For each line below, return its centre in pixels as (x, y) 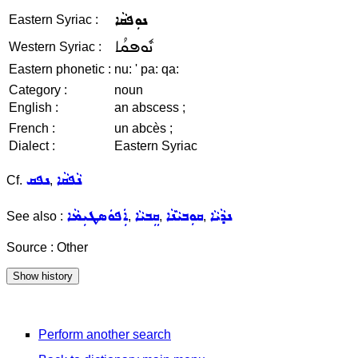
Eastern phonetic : (60, 69)
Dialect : (32, 146)
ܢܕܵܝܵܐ (221, 216)
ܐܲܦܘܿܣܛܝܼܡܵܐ (97, 216)
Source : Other (47, 247)
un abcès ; (143, 128)
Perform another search (105, 335)
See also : (36, 216)
